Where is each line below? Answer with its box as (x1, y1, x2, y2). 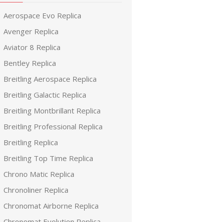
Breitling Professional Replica (3, 121, 103, 131)
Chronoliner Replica (3, 185, 68, 195)
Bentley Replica (3, 58, 56, 68)
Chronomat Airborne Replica (3, 201, 99, 211)
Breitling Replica (3, 137, 58, 147)
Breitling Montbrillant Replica (3, 106, 101, 115)
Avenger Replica (3, 26, 58, 36)
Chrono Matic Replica (3, 169, 74, 179)
